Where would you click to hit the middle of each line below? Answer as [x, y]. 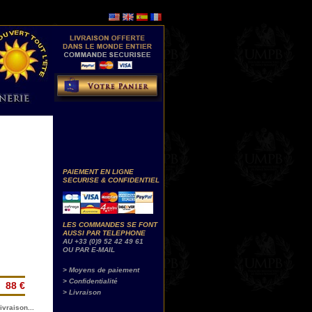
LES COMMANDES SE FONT [110, 225]
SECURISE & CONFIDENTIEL [111, 180]
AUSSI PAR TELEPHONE [104, 233]
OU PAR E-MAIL [89, 250]
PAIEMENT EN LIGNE [98, 172]
